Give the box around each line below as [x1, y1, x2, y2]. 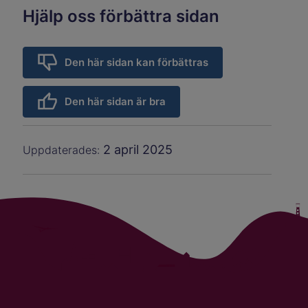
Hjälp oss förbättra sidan [23, 6, 220, 27]
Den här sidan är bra [65, 95, 166, 109]
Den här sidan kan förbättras [65, 56, 209, 69]
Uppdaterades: [23, 143, 104, 157]
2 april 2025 [103, 142, 173, 157]
